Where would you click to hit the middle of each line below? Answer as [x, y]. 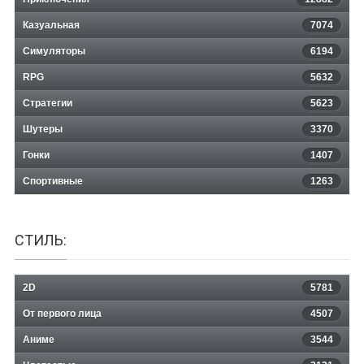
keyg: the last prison [182, 30]
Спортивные [53, 181]
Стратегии [48, 103]
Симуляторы [54, 51]
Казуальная [51, 25]
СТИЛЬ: [41, 240]
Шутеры [43, 129]
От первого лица [62, 313]
